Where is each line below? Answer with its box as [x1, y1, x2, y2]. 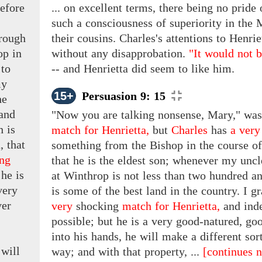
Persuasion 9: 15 [82, 89, 166, 103]
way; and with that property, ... [51, 245, 203, 258]
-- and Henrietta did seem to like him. [51, 62, 235, 75]
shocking [73, 199, 122, 213]
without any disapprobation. [51, 47, 189, 60]
